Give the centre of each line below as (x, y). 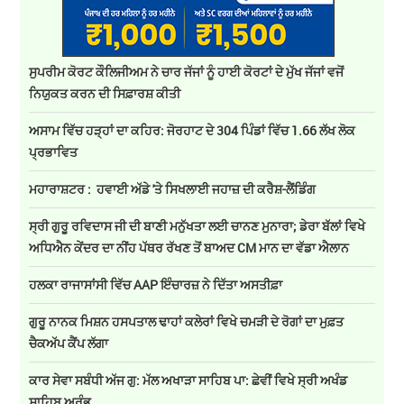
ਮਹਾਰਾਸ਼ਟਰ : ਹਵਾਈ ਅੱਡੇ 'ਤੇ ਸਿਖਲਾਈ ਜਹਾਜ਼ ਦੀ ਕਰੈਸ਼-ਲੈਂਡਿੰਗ (173, 189)
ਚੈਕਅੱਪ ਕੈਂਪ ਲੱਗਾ (69, 344)
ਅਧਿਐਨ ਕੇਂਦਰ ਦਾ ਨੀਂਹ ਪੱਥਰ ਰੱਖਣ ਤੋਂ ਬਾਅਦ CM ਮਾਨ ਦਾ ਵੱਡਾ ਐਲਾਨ (189, 248)
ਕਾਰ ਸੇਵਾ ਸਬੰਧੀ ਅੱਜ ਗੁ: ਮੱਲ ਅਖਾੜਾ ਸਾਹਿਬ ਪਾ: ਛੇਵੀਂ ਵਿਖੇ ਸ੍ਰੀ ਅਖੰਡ (188, 381)
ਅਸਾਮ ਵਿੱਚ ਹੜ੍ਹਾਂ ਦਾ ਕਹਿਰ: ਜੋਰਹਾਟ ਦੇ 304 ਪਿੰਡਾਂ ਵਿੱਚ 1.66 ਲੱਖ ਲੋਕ (193, 131)
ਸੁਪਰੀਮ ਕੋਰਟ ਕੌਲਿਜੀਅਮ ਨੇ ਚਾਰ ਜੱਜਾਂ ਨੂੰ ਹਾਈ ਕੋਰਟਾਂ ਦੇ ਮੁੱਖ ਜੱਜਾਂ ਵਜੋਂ (187, 72)
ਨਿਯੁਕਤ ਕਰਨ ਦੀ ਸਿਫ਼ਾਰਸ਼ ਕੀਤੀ (106, 94)
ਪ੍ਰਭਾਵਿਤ (54, 152)
